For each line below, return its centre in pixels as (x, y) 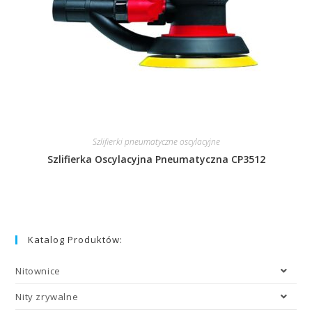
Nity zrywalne (47, 297)
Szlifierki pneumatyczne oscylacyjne (156, 141)
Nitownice (38, 271)
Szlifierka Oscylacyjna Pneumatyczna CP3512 (156, 159)
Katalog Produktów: (76, 240)
